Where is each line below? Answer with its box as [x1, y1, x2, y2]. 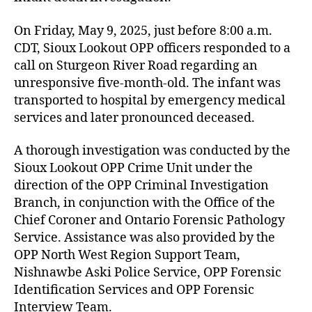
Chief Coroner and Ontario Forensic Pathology [14, 212, 285, 228]
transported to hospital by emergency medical [14, 92, 286, 109]
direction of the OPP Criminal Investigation [14, 178, 269, 194]
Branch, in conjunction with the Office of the [14, 195, 275, 211]
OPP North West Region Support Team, [14, 247, 240, 263]
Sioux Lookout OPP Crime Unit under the [14, 160, 253, 176]
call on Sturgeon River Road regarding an [14, 57, 258, 74]
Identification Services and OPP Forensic [14, 282, 254, 298]
